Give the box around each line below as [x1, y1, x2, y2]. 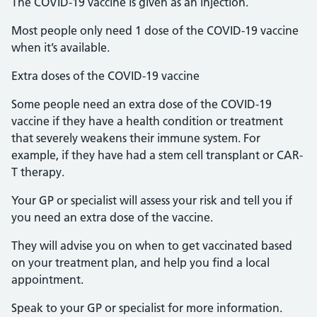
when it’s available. [11, 40, 110, 54]
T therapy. [11, 165, 64, 179]
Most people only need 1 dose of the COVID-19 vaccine [11, 23, 299, 38]
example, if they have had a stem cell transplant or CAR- [11, 148, 303, 162]
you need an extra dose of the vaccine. [11, 210, 213, 224]
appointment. [11, 272, 83, 287]
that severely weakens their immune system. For [11, 131, 260, 145]
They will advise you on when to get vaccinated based [11, 238, 292, 253]
